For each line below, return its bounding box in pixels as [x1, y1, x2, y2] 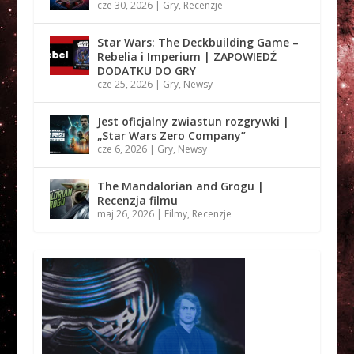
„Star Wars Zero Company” [96, 127, 246, 143]
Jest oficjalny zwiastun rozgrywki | [96, 113, 289, 129]
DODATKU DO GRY [96, 62, 196, 78]
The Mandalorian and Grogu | [96, 178, 264, 194]
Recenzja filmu [96, 192, 178, 208]
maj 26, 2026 [96, 206, 154, 220]
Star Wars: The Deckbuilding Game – [96, 34, 299, 50]
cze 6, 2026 [96, 141, 147, 156]
